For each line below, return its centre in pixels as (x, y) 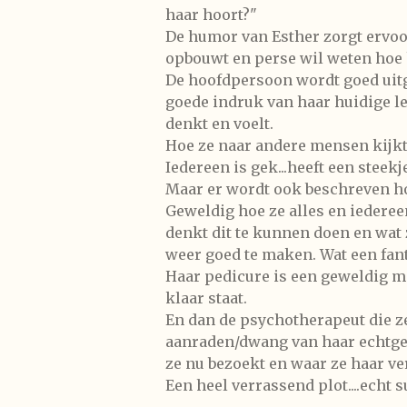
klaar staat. (206, 298)
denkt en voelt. (219, 123)
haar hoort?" (211, 14)
